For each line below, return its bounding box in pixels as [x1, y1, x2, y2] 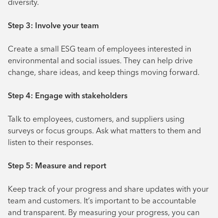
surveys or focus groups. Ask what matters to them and [8, 126, 201, 136]
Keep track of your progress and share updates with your [8, 184, 209, 194]
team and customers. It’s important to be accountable [8, 196, 196, 206]
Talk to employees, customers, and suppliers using [8, 114, 184, 124]
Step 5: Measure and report [8, 161, 106, 171]
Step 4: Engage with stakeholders [8, 91, 127, 101]
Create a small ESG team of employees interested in [8, 44, 191, 54]
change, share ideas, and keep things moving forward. [8, 67, 200, 77]
